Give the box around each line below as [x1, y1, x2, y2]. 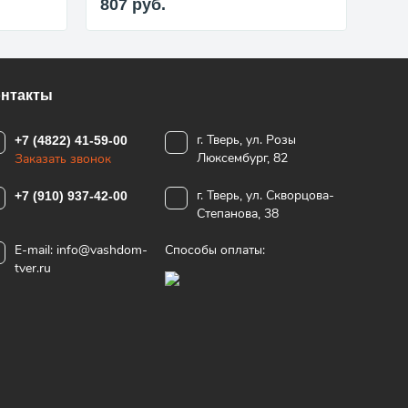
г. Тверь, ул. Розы [196, 131, 296, 148]
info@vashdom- [56, 241, 148, 259]
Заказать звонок [14, 150, 111, 168]
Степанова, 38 [196, 205, 279, 222]
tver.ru [14, 260, 51, 277]
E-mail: [14, 241, 53, 259]
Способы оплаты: [164, 241, 265, 259]
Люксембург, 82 [196, 149, 288, 167]
